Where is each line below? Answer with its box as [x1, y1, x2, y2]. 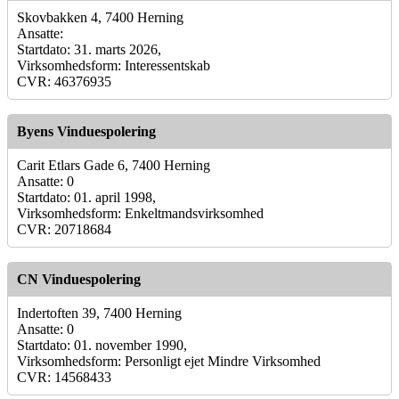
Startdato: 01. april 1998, [17, 189, 156, 205]
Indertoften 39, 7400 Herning [17, 305, 182, 321]
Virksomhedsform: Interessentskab [17, 57, 210, 73]
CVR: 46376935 [17, 73, 111, 89]
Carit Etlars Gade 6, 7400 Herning [17, 157, 210, 173]
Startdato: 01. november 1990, [17, 337, 187, 353]
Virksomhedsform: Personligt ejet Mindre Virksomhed [17, 353, 321, 369]
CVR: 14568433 [17, 369, 111, 385]
